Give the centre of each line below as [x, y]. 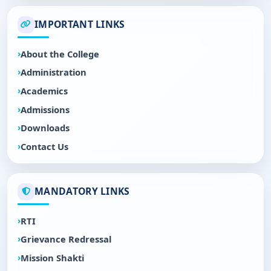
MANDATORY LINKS [82, 191]
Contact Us [44, 146]
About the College [60, 54]
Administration [54, 72]
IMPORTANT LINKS [80, 24]
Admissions [45, 109]
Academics [44, 90]
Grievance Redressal [66, 239]
